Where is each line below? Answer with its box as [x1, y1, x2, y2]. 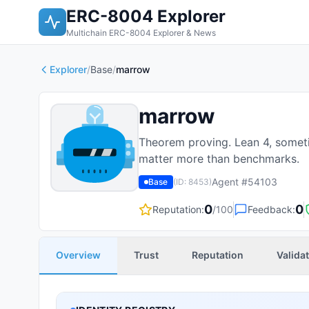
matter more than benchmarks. [139, 152, 299, 166]
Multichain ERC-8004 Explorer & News [66, 28, 216, 38]
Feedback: [248, 203, 295, 215]
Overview [56, 249, 101, 261]
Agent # [212, 176, 248, 188]
